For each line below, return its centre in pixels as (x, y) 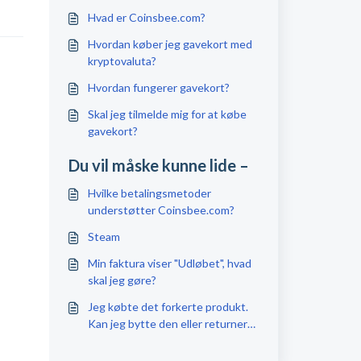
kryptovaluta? (122, 61)
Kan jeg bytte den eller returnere (170, 324)
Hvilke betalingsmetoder (149, 193)
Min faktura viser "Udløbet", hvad (169, 263)
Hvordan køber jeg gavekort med (170, 44)
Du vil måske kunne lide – (158, 165)
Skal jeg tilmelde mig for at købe (167, 114)
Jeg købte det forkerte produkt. (168, 307)
